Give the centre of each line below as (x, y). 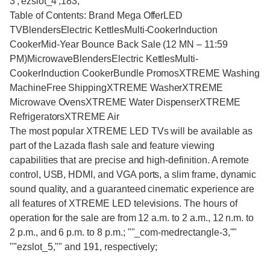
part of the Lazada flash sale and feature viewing (112, 146)
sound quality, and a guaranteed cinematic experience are (132, 189)
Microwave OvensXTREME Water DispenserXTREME (125, 102)
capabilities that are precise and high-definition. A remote (130, 160)
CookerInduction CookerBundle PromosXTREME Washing (135, 73)
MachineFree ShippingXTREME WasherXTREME (117, 88)
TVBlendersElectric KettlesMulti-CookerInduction (114, 30)
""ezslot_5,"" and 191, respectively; (84, 247)
